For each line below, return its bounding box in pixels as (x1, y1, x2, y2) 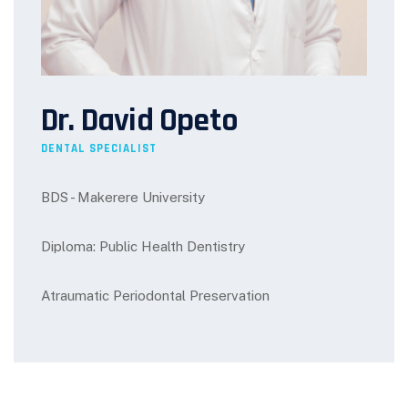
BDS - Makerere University (41, 189, 205, 205)
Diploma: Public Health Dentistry (41, 238, 245, 254)
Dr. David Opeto (41, 99, 238, 141)
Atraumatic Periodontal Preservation (41, 287, 270, 303)
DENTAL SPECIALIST (41, 140, 157, 156)
